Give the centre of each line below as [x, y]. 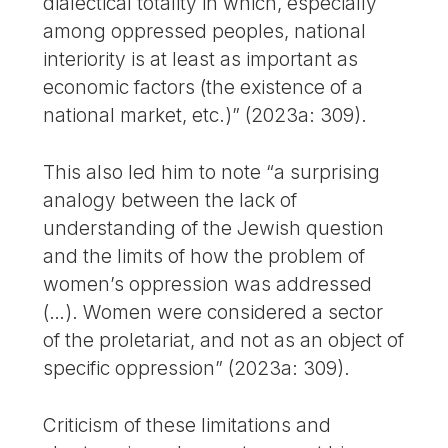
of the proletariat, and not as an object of [224, 340]
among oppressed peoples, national [205, 31]
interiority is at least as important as [201, 59]
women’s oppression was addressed [208, 284]
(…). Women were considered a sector [213, 312]
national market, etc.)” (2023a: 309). [205, 115]
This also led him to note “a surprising [212, 172]
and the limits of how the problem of [204, 256]
